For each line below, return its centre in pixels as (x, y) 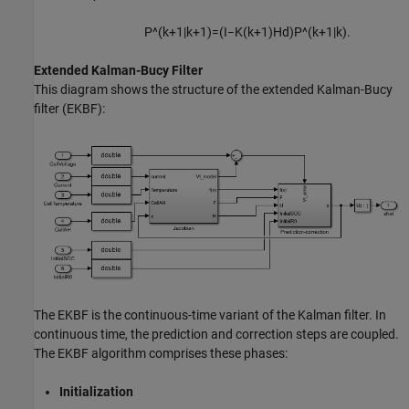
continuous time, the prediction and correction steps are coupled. (216, 334)
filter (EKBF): (69, 108)
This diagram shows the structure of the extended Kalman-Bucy (213, 89)
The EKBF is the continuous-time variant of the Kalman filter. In (210, 315)
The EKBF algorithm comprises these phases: (161, 353)
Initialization (96, 391)
